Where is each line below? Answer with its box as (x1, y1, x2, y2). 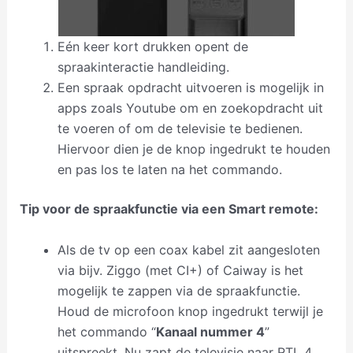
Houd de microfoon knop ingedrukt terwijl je (57, 303, 323, 319)
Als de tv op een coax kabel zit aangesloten (57, 241, 320, 258)
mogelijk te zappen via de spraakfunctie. (57, 282, 300, 299)
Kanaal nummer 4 (155, 323, 265, 340)
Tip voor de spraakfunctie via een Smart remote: (19, 201, 318, 217)
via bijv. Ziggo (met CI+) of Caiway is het (57, 262, 303, 278)
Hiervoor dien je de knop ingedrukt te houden (57, 141, 330, 158)
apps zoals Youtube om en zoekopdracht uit (57, 100, 323, 117)
